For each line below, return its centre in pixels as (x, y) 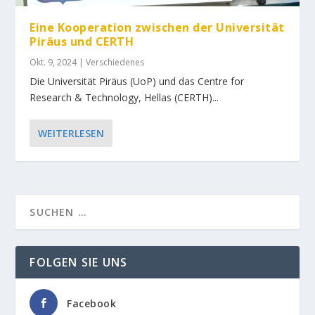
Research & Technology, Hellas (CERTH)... (124, 97)
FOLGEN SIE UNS (79, 262)
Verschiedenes (115, 62)
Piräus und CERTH (82, 41)
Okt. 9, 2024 (53, 62)
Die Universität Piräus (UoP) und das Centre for (137, 81)
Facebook (92, 303)
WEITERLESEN (71, 133)
